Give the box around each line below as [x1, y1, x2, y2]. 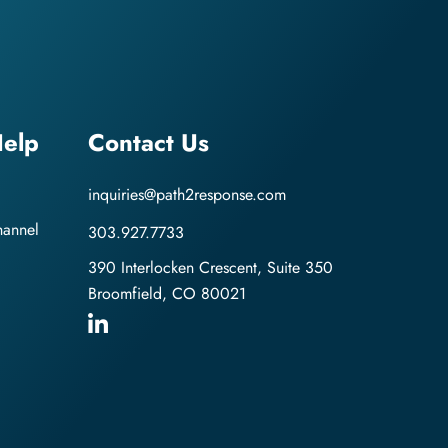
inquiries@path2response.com [87, 183, 286, 207]
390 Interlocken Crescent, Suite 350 [87, 256, 333, 280]
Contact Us [87, 125, 209, 161]
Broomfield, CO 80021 [87, 282, 246, 306]
